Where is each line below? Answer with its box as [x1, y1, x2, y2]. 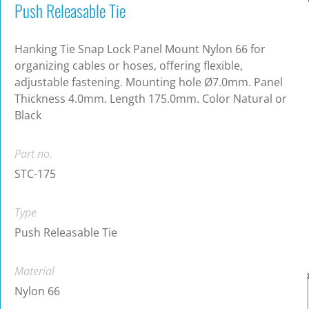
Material [14, 263, 54, 279]
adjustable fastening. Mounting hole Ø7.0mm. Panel [14, 74, 283, 90]
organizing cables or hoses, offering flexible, [14, 58, 243, 74]
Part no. [14, 146, 52, 162]
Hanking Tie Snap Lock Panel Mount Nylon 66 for [14, 41, 266, 57]
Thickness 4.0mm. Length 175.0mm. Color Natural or [14, 91, 287, 107]
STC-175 [14, 166, 56, 182]
